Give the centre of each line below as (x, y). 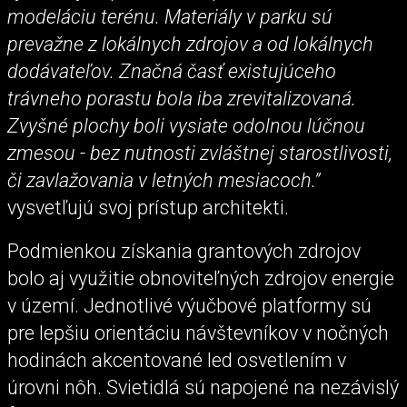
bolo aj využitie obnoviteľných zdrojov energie (201, 278)
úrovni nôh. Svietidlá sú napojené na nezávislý (203, 387)
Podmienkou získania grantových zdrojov (184, 251)
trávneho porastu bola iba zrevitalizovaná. (182, 99)
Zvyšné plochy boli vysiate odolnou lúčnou (186, 126)
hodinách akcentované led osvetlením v (177, 360)
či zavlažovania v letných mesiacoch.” (164, 181)
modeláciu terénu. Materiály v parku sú (170, 17)
